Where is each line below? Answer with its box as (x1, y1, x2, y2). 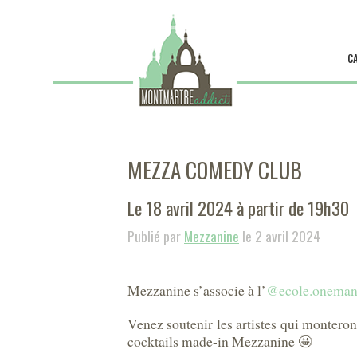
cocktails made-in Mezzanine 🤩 (127, 331, 312, 351)
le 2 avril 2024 (239, 226, 320, 246)
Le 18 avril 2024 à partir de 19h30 (127, 194, 349, 221)
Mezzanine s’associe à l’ (127, 280, 266, 300)
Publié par (127, 226, 184, 246)
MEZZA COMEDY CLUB (127, 154, 302, 186)
